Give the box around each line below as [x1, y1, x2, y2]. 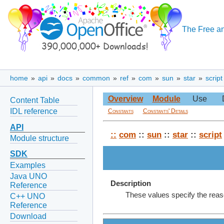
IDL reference [10, 106, 57, 115]
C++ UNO [10, 192, 45, 201]
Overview [107, 94, 143, 103]
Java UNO [10, 171, 47, 180]
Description [110, 179, 151, 187]
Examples [10, 160, 45, 169]
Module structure [10, 133, 69, 142]
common [82, 74, 110, 82]
